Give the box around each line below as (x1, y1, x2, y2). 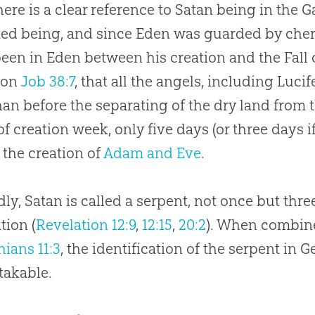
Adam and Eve (103, 144, 202, 162)
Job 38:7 (20, 72, 75, 91)
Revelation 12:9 (36, 216, 136, 234)
